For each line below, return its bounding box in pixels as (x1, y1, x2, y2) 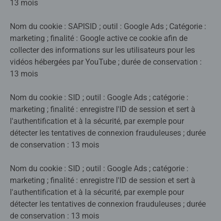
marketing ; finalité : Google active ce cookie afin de (10, 34, 187, 43)
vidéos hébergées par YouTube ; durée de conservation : (10, 57, 202, 67)
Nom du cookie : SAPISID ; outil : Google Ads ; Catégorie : (10, 22, 206, 32)
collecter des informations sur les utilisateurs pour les (10, 45, 195, 55)
